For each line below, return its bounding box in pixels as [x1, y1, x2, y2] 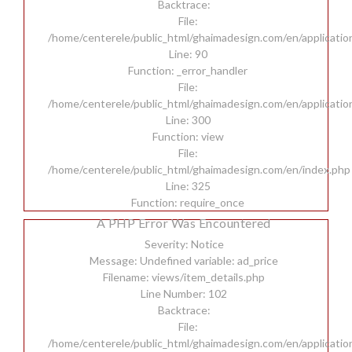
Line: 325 [165, 179, 211, 192]
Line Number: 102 [141, 287, 227, 300]
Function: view [152, 130, 224, 143]
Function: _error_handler [128, 64, 247, 77]
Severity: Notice [144, 237, 224, 251]
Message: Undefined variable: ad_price [90, 254, 278, 267]
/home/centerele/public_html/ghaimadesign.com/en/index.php [48, 163, 350, 176]
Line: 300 [165, 113, 211, 126]
